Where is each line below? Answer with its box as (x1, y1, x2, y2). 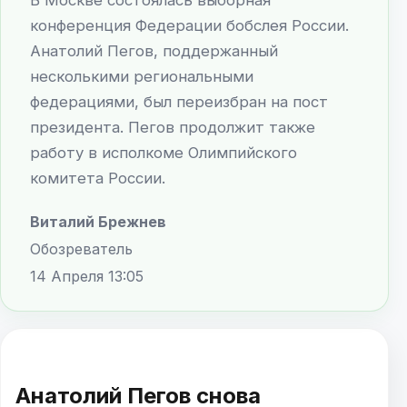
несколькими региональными (30, 66, 253, 85)
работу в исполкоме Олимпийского (30, 143, 297, 162)
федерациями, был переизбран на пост (30, 92, 328, 111)
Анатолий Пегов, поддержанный (30, 41, 278, 60)
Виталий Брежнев (30, 212, 166, 231)
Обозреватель (30, 239, 133, 258)
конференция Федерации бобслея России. (30, 15, 349, 35)
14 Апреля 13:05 (30, 266, 144, 285)
